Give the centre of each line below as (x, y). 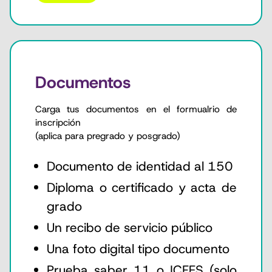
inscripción (58, 122)
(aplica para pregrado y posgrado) (108, 136)
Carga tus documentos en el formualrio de (136, 109)
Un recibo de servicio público (130, 227)
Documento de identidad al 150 (140, 166)
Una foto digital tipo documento (138, 249)
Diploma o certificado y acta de (142, 187)
